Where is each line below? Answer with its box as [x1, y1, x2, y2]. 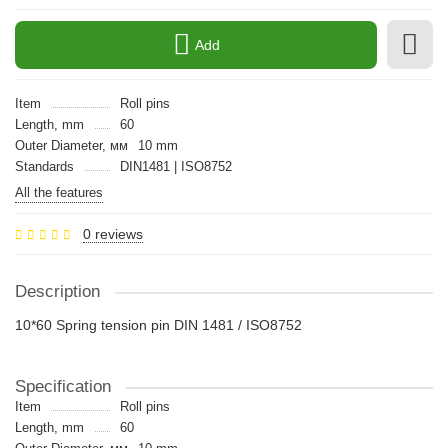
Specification [15, 377, 111, 396]
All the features [15, 185, 103, 200]
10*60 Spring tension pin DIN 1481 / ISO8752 [15, 317, 302, 333]
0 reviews [83, 226, 143, 242]
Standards [15, 159, 74, 174]
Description [15, 282, 100, 301]
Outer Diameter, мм [15, 138, 128, 153]
